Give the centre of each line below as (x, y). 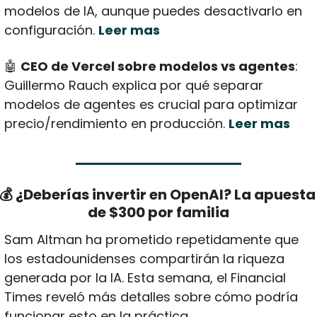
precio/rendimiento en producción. (116, 123)
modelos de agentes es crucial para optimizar (151, 104)
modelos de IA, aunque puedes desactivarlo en (153, 11)
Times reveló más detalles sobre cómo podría (151, 296)
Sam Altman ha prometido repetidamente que (151, 239)
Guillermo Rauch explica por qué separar (133, 85)
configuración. (51, 30)
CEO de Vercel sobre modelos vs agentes (157, 66)
